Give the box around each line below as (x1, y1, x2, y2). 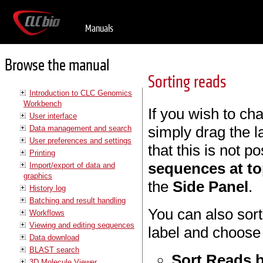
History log (29, 183, 66, 193)
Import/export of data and (29, 160, 115, 170)
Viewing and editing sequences (29, 220, 134, 230)
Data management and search (29, 123, 131, 133)
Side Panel (173, 178, 249, 196)
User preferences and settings (29, 136, 131, 145)
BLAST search (29, 245, 79, 254)
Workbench (23, 99, 62, 108)
